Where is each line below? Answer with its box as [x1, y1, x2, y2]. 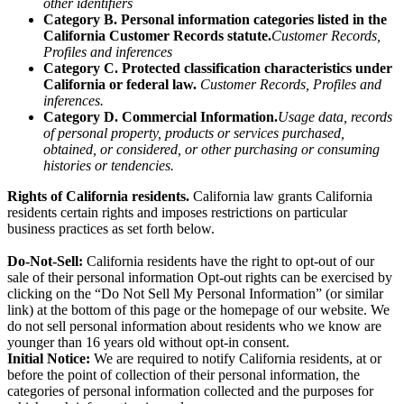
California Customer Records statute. [43, 28, 271, 44]
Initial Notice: [7, 351, 90, 367]
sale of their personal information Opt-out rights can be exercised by [7, 270, 392, 286]
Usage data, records [278, 109, 392, 125]
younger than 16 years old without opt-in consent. [7, 335, 289, 351]
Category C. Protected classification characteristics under [43, 60, 392, 77]
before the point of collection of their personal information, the [7, 367, 360, 383]
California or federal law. [43, 77, 200, 93]
